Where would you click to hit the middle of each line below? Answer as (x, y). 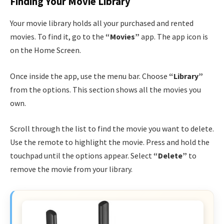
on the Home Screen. (45, 50)
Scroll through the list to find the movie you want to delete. (112, 129)
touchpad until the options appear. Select (82, 156)
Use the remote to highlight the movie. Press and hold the (110, 142)
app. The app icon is (174, 37)
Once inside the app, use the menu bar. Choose (89, 76)
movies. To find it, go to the (58, 37)
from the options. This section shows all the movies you (105, 89)
